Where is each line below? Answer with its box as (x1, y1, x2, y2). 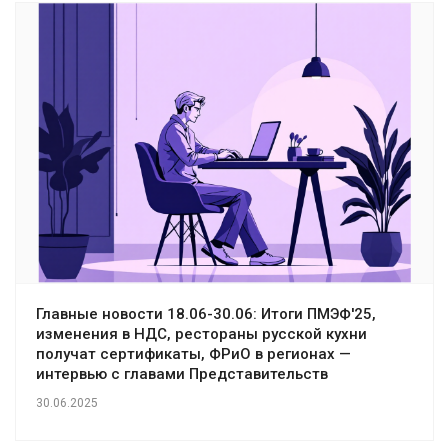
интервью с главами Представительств (36, 364, 328, 383)
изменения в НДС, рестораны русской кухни (36, 324, 367, 343)
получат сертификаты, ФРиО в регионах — (36, 344, 351, 363)
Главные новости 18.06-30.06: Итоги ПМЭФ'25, (36, 304, 376, 323)
